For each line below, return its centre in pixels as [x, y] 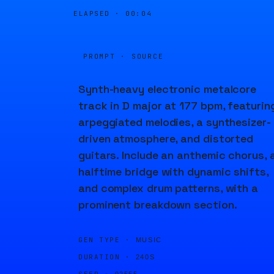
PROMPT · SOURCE [124, 56]
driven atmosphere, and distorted [166, 139]
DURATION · [105, 257]
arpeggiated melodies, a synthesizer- [175, 122]
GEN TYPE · [105, 240]
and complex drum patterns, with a [168, 188]
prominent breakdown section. [158, 205]
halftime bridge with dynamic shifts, [173, 172]
